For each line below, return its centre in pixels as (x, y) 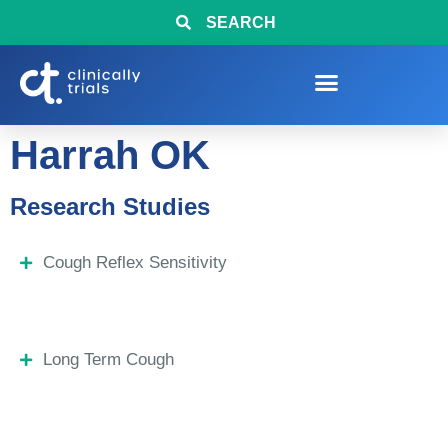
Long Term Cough (108, 359)
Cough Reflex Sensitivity (134, 262)
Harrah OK (110, 155)
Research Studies (110, 206)
